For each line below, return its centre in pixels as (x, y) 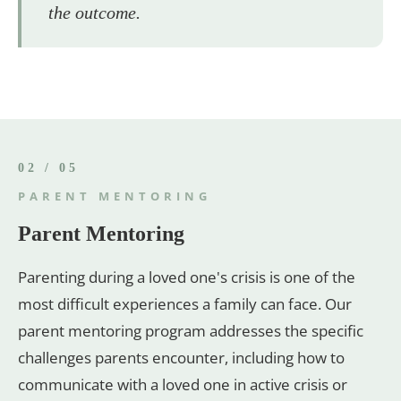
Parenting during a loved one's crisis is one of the (187, 277)
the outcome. (94, 12)
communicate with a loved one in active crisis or (183, 384)
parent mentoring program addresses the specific (191, 330)
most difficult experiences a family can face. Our (185, 303)
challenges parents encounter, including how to (181, 357)
